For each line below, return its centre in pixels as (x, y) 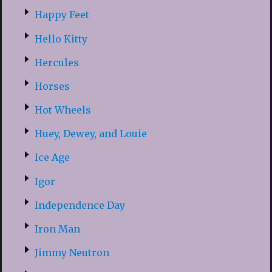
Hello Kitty (61, 39)
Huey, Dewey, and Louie (90, 134)
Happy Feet (62, 15)
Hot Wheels (63, 110)
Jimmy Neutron (72, 253)
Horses (52, 86)
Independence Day (80, 205)
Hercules (56, 62)
